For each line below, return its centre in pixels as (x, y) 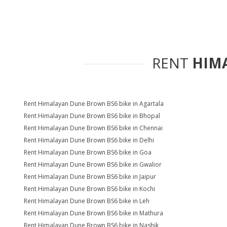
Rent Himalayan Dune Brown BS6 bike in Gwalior (93, 164)
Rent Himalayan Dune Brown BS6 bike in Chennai (93, 128)
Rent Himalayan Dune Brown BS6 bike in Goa (88, 152)
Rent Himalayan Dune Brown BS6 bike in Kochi (89, 189)
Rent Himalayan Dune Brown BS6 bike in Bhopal (92, 116)
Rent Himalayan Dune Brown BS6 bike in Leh (87, 201)
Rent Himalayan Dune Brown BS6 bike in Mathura (93, 213)
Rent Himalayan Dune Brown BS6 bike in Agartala (94, 104)
